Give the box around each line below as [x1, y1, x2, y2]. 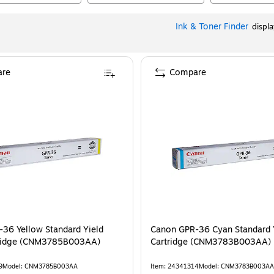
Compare [169, 66, 206, 79]
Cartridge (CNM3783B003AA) [150, 235, 271, 248]
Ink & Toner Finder [176, 20, 248, 33]
